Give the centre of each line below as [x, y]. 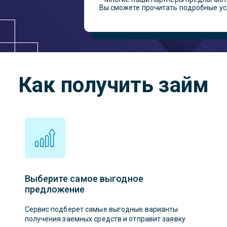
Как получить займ [113, 85]
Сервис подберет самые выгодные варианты [101, 209]
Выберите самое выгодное [84, 179]
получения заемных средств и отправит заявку [105, 219]
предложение [55, 189]
